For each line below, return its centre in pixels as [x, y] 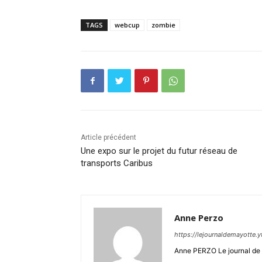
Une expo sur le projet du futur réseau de [159, 151]
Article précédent [108, 138]
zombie [163, 25]
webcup [127, 25]
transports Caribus [117, 163]
